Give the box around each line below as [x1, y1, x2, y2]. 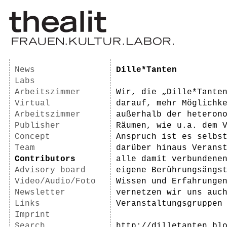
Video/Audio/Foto [15, 177, 96, 186]
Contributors [15, 155, 75, 164]
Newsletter [15, 188, 65, 197]
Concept [15, 132, 50, 141]
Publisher [15, 121, 60, 130]
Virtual [15, 99, 50, 108]
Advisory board [15, 166, 86, 175]
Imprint [15, 210, 50, 219]
